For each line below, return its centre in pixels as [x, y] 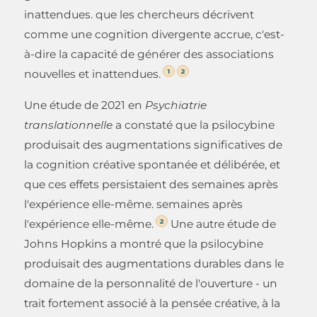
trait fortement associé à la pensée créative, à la [152, 303]
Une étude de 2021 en [85, 105]
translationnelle [68, 125]
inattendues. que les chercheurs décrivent [139, 14]
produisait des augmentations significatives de [153, 144]
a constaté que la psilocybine [194, 125]
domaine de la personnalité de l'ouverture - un [151, 283]
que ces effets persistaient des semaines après [151, 184]
